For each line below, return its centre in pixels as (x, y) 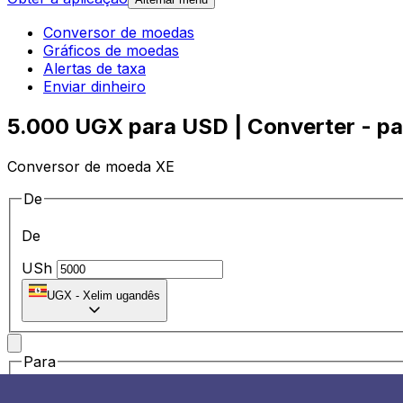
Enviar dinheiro (94, 87)
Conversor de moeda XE (91, 166)
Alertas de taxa (94, 69)
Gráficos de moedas (111, 51)
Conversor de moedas (119, 33)
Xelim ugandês (121, 296)
